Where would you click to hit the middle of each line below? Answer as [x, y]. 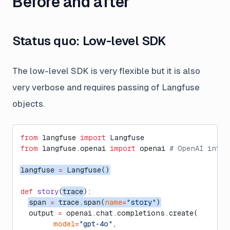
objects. [28, 104]
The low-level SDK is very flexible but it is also [106, 71]
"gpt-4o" [96, 224]
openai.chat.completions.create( [130, 213]
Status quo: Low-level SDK [89, 41]
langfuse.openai [74, 149]
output [39, 213]
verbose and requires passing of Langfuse [115, 88]
